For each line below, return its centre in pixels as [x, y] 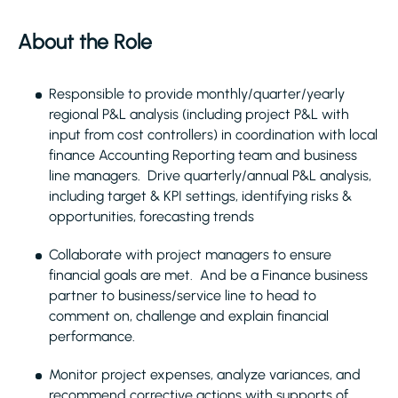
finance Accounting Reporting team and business [203, 155]
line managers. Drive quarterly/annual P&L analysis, [210, 175]
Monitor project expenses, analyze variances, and [205, 374]
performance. [92, 336]
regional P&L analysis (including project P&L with [199, 114]
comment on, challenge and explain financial [189, 316]
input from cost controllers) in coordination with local [213, 135]
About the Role [85, 42]
